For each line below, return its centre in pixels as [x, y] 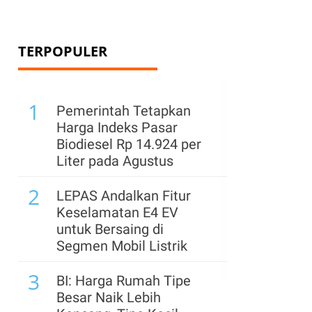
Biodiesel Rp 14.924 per [129, 144]
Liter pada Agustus [115, 161]
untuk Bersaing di [110, 229]
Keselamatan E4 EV [117, 212]
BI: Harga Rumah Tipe [124, 281]
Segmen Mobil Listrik [122, 246]
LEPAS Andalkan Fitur [124, 196]
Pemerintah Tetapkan [124, 111]
